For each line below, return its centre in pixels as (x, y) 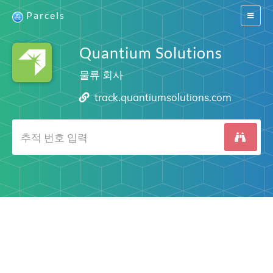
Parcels (46, 15)
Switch (257, 15)
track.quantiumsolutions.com (163, 97)
